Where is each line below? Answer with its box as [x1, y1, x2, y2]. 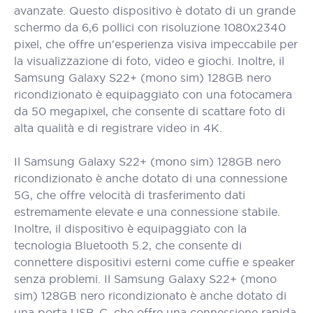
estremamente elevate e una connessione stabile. [14, 205, 280, 219]
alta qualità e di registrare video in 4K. [14, 121, 222, 135]
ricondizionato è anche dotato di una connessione [14, 171, 287, 185]
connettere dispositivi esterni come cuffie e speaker [14, 255, 295, 269]
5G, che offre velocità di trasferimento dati [14, 188, 245, 202]
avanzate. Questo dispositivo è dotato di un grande [14, 3, 296, 17]
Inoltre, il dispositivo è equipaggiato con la [14, 221, 247, 235]
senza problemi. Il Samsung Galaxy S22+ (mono [14, 272, 277, 286]
